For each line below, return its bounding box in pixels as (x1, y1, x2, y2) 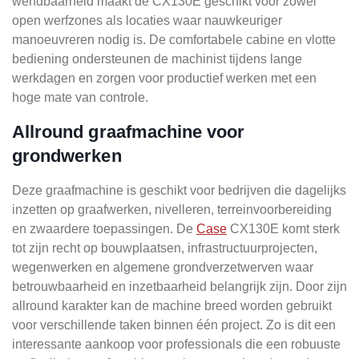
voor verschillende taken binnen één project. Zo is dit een (12, 317, 336, 332)
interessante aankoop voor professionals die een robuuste (12, 337, 341, 351)
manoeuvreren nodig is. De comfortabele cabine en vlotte (12, 32, 336, 46)
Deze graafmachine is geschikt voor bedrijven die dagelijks (12, 183, 346, 197)
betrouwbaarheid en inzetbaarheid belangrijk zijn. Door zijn (12, 279, 347, 293)
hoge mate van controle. (12, 90, 148, 104)
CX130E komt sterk (227, 221, 340, 236)
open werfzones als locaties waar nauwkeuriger (12, 13, 282, 27)
